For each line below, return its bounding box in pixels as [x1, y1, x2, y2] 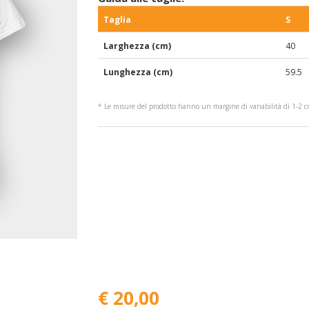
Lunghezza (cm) [103, 66, 172, 78]
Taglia [103, 14, 131, 26]
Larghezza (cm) [103, 40, 171, 52]
